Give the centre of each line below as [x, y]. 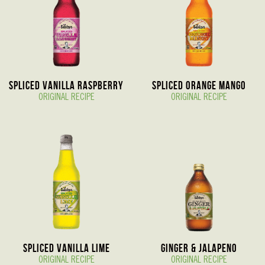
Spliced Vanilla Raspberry [66, 86]
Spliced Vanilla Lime [66, 248]
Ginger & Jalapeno [199, 248]
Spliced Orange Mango [199, 86]
